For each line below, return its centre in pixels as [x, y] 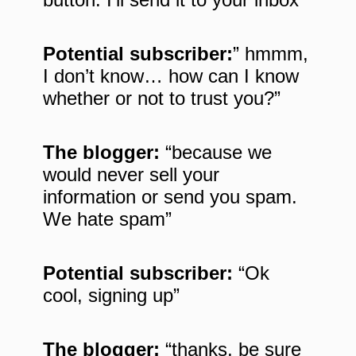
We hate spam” [107, 219]
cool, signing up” [111, 296]
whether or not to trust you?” [162, 99]
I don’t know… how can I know [171, 76]
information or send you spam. [170, 197]
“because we [216, 153]
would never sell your [131, 175]
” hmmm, [271, 54]
